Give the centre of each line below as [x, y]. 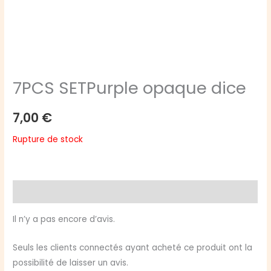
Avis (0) [29, 192]
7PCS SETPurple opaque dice [130, 88]
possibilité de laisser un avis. [71, 263]
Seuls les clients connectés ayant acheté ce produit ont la [133, 247]
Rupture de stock [48, 139]
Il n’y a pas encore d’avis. [64, 219]
